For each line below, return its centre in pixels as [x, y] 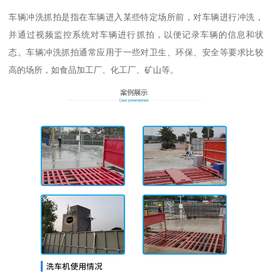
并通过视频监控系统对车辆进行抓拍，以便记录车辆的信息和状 [136, 34]
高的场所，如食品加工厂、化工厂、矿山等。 [94, 70]
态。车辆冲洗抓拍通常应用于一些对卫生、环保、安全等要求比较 [136, 52]
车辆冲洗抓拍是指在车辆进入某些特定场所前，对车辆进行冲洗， [136, 17]
